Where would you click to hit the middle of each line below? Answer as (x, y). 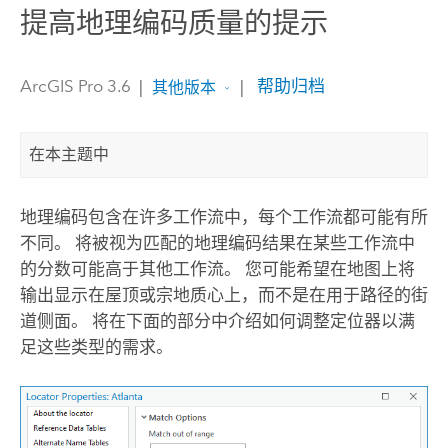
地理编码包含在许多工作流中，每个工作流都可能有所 (223, 217)
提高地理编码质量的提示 (173, 23)
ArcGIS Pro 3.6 (75, 86)
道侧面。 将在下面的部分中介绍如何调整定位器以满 (217, 321)
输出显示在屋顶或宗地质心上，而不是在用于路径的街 (223, 295)
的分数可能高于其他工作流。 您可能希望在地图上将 (217, 269)
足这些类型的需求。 (96, 347)
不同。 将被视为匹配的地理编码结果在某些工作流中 (217, 243)
